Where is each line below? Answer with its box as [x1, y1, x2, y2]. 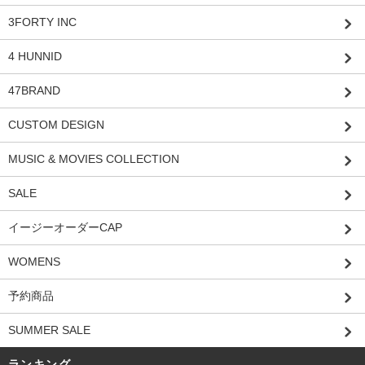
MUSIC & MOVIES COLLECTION [8, 152, 179, 165]
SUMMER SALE [8, 323, 90, 336]
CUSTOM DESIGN [8, 117, 104, 131]
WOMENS [8, 254, 60, 268]
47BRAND [8, 83, 60, 97]
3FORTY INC [8, 15, 77, 29]
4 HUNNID [8, 49, 62, 63]
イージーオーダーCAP [8, 220, 122, 234]
